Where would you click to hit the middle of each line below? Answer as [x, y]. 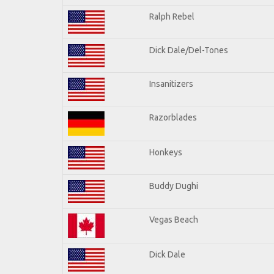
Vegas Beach [174, 219]
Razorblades [173, 117]
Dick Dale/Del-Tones [189, 50]
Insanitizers [171, 83]
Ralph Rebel [172, 16]
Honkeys [166, 152]
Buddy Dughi [174, 186]
